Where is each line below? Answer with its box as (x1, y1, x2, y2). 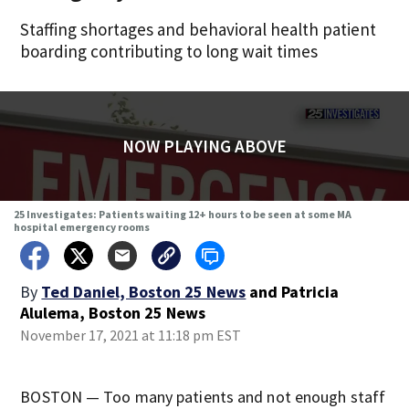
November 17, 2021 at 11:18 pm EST (20, 326, 242, 344)
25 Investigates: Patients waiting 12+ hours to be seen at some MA (13, 207, 351, 221)
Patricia (281, 281, 340, 302)
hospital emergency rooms (13, 220, 150, 234)
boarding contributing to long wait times (20, 40, 319, 62)
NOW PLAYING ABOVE (121, 135, 287, 157)
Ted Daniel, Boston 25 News (41, 281, 246, 302)
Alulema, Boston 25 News (20, 302, 206, 323)
